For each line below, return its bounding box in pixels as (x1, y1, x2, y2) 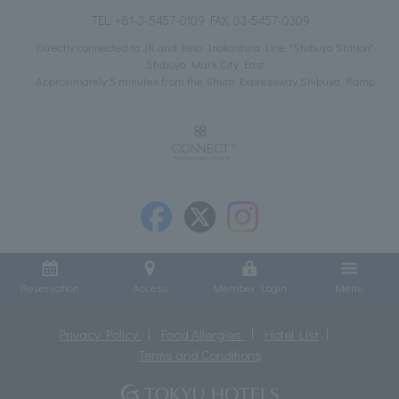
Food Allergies (161, 324, 245, 343)
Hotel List (264, 324, 319, 343)
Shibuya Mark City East (145, 55, 265, 71)
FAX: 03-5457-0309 (204, 12, 310, 28)
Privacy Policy (60, 324, 142, 343)
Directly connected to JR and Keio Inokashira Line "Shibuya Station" (36, 38, 374, 54)
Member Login (212, 279, 287, 295)
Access (132, 279, 167, 295)
